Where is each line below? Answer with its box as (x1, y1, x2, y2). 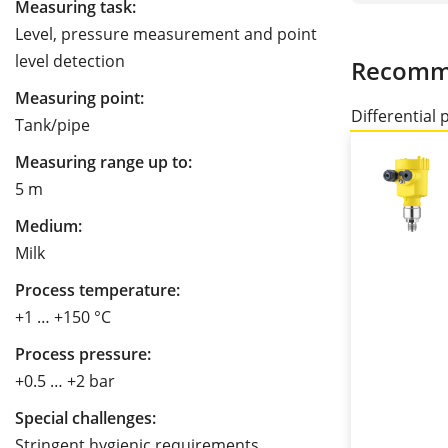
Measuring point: (15, 87, 144, 110)
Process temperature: (15, 279, 180, 302)
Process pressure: (15, 343, 151, 366)
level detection (15, 50, 125, 73)
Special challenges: (15, 407, 156, 430)
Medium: (15, 215, 82, 238)
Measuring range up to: (15, 151, 192, 174)
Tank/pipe (15, 114, 90, 137)
